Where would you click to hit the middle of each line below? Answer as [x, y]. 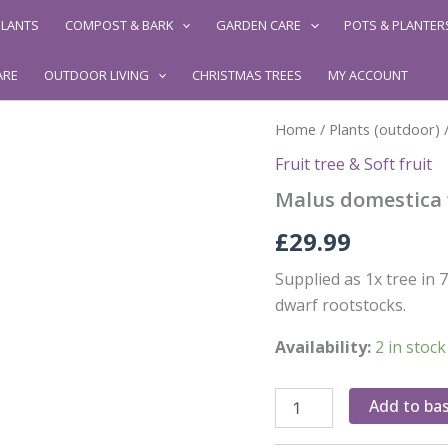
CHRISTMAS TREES [246, 75]
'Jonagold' [305, 436]
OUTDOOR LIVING [96, 75]
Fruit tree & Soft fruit [353, 163]
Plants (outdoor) [384, 129]
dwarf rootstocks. [340, 304]
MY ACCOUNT [367, 75]
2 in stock [410, 346]
